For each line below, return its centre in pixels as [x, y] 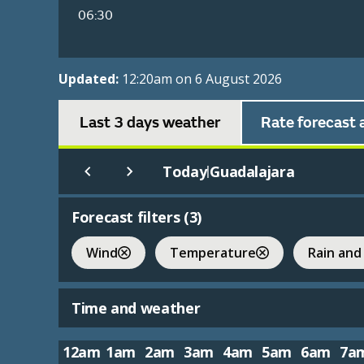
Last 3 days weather [149, 123]
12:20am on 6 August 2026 [202, 79]
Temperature [213, 252]
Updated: [90, 79]
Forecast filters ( [130, 217]
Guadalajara [252, 172]
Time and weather [136, 308]
